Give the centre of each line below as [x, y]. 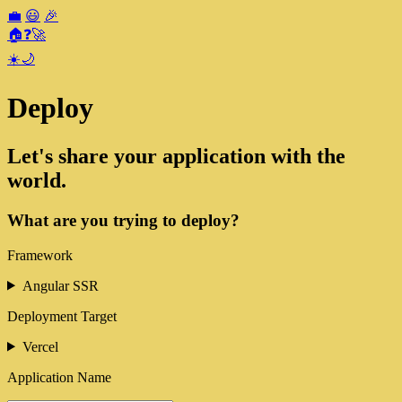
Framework [40, 255]
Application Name [59, 377]
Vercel [40, 346]
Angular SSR [60, 285]
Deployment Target [62, 316]
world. [37, 180]
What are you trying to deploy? [123, 220]
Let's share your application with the [176, 156]
